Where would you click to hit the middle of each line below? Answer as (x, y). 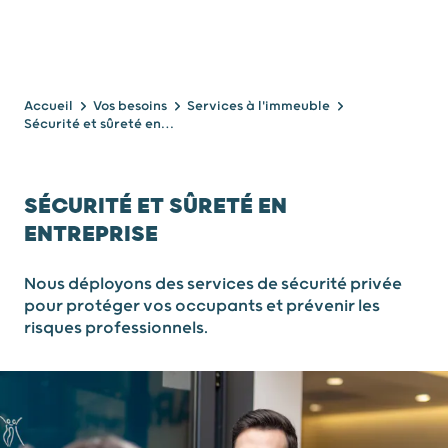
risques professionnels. (116, 328)
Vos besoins (130, 106)
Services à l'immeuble (258, 106)
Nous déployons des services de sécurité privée (213, 284)
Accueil (48, 106)
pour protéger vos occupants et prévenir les (202, 306)
